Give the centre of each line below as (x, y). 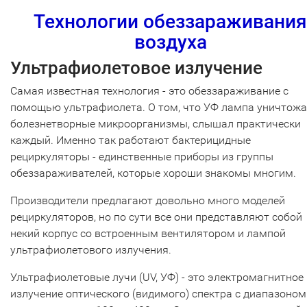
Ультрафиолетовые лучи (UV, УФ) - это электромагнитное (157, 278)
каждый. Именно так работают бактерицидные (131, 140)
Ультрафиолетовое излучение (136, 68)
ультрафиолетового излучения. (92, 250)
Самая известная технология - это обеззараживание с (149, 91)
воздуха (170, 42)
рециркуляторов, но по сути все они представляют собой (156, 217)
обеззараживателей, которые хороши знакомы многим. (155, 173)
